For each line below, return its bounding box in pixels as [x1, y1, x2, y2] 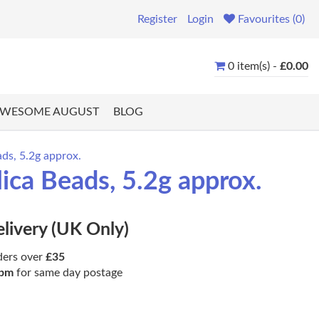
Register [137, 14, 177, 25]
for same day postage [14, 267, 122, 279]
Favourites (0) [238, 14, 305, 25]
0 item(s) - [228, 60, 280, 72]
